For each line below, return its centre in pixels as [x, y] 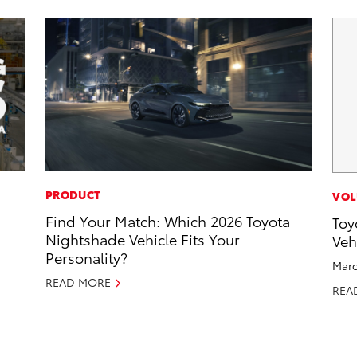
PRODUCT [73, 195]
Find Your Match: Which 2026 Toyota [168, 221]
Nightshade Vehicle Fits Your [143, 239]
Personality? [87, 257]
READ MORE [78, 282]
